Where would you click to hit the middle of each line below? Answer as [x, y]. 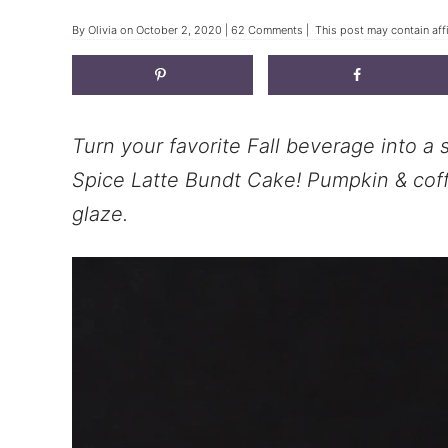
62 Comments [267, 30]
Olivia [102, 30]
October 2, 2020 [179, 30]
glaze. [100, 214]
